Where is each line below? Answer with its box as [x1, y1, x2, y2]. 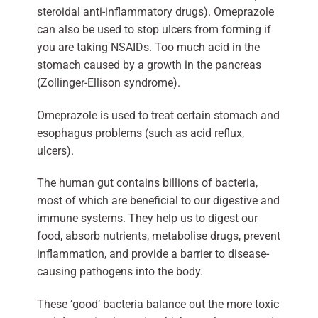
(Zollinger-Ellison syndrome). [36, 75, 180, 89]
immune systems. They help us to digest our [36, 212, 258, 226]
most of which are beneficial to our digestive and [36, 194, 280, 208]
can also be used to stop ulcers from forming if [36, 22, 271, 36]
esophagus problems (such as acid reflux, [36, 126, 244, 140]
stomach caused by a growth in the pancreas [36, 57, 261, 72]
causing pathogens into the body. [36, 265, 203, 279]
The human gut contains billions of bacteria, [36, 176, 258, 190]
